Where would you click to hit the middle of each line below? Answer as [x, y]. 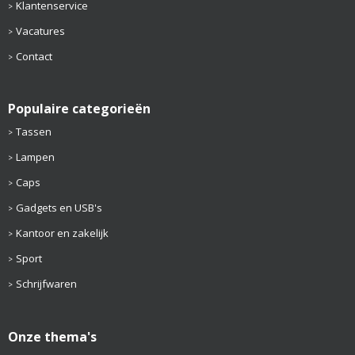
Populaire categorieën [79, 109]
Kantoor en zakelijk [62, 233]
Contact [34, 57]
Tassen [33, 132]
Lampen [35, 157]
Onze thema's [52, 336]
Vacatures [40, 31]
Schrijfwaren [46, 284]
